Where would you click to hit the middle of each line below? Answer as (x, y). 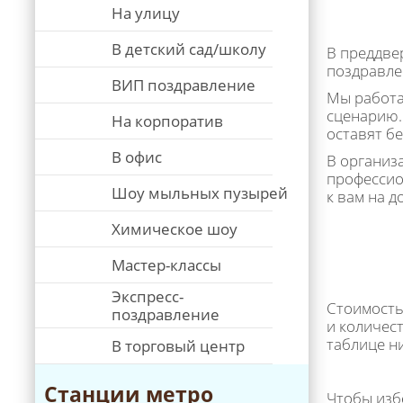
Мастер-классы (166, 265)
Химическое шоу (175, 229)
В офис (137, 157)
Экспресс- (148, 296)
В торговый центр (178, 346)
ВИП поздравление (184, 85)
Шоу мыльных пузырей (200, 193)
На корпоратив (167, 121)
